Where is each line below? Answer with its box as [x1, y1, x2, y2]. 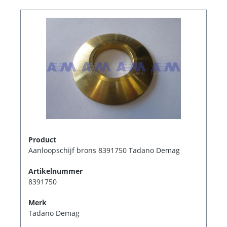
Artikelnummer [28, 166, 83, 176]
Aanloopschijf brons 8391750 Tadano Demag [28, 145, 180, 156]
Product [28, 135, 56, 145]
